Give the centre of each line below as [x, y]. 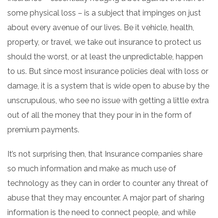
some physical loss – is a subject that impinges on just [104, 13]
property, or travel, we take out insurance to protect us [104, 42]
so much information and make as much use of [92, 169]
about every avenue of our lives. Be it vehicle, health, [101, 27]
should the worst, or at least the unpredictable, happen [105, 57]
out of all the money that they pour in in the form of [100, 115]
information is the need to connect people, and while [101, 212]
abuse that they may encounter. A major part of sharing [106, 198]
